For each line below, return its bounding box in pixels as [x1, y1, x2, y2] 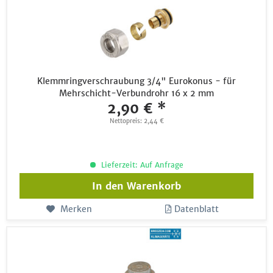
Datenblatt [174, 204, 219, 215]
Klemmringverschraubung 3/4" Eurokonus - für [37, 76, 236, 87]
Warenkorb [127, 180, 182, 193]
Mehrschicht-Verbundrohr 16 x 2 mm [59, 88, 214, 99]
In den [92, 180, 124, 193]
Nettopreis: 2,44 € [109, 117, 164, 126]
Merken [60, 204, 92, 215]
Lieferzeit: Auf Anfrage [98, 160, 183, 170]
